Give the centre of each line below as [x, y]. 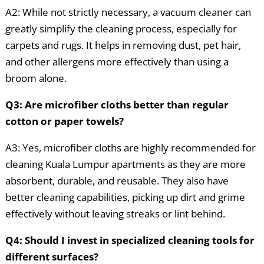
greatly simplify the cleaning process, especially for [121, 29]
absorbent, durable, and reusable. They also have [117, 181]
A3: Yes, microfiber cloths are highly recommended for [130, 148]
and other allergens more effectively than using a [117, 62]
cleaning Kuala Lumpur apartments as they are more [125, 164]
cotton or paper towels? [64, 121]
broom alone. [36, 78]
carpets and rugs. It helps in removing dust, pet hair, [123, 45]
